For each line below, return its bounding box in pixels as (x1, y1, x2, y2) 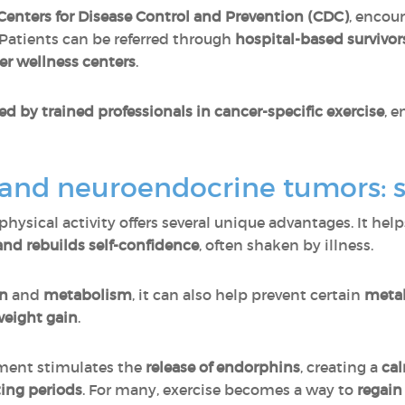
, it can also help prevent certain (132, 286, 364, 304)
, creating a (300, 358, 381, 376)
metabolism (43, 286, 132, 304)
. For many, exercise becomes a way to (82, 381, 357, 399)
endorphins (216, 358, 300, 376)
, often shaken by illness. (199, 236, 373, 254)
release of (146, 358, 212, 376)
